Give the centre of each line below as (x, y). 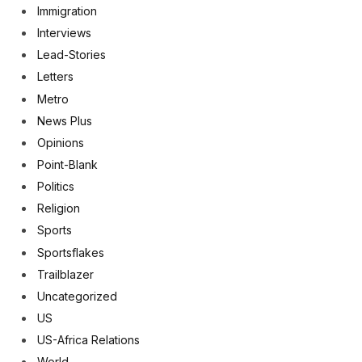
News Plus (65, 120)
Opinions (61, 142)
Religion (59, 208)
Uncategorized (77, 296)
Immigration (67, 11)
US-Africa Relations (88, 340)
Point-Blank (67, 165)
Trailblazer (65, 274)
